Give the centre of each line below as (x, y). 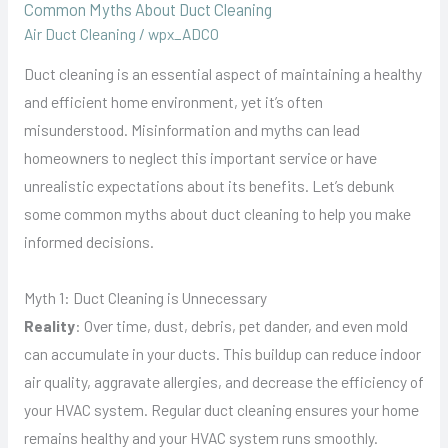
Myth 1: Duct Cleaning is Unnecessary (145, 297)
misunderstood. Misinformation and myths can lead (191, 130)
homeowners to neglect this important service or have (200, 158)
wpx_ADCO (183, 33)
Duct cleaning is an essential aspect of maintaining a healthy (222, 74)
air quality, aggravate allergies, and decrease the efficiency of (223, 381)
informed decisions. (88, 242)
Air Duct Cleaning (79, 33)
